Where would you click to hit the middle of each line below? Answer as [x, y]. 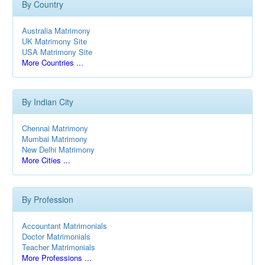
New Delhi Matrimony [58, 149]
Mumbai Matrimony [55, 138]
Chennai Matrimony [55, 128]
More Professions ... [57, 257]
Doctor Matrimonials [56, 236]
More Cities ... [46, 160]
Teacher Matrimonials [59, 247]
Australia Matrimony [56, 30]
